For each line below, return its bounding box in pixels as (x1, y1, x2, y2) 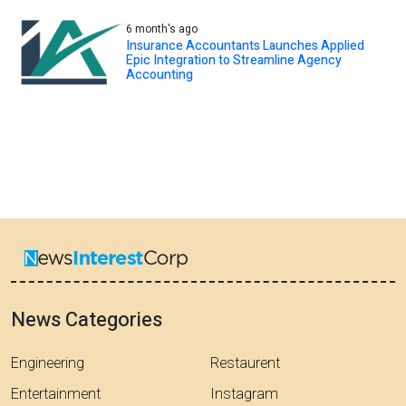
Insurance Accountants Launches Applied (126, 35, 365, 55)
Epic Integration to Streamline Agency (126, 50, 343, 70)
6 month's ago (126, 20, 198, 37)
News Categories (11, 305, 162, 335)
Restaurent (210, 353, 280, 375)
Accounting (126, 64, 194, 84)
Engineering (11, 353, 84, 375)
